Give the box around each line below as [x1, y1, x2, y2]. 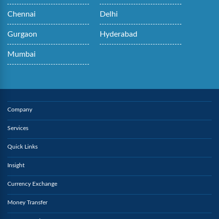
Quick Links [7, 144, 38, 150]
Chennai [7, 10, 36, 19]
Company [7, 107, 32, 113]
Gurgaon [7, 30, 37, 39]
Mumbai [7, 50, 36, 59]
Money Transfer [7, 199, 47, 206]
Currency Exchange [7, 181, 57, 187]
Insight [7, 162, 24, 169]
